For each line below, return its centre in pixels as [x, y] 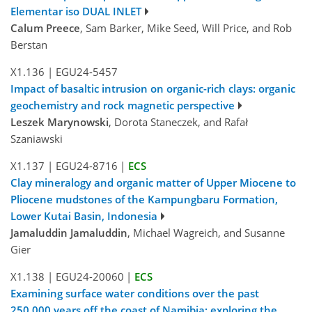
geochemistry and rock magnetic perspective [123, 106]
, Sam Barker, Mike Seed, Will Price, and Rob [186, 28]
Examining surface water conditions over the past [135, 294]
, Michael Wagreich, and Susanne [206, 233]
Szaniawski [37, 139]
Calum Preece [45, 28]
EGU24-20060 [89, 277]
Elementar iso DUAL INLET [76, 11]
